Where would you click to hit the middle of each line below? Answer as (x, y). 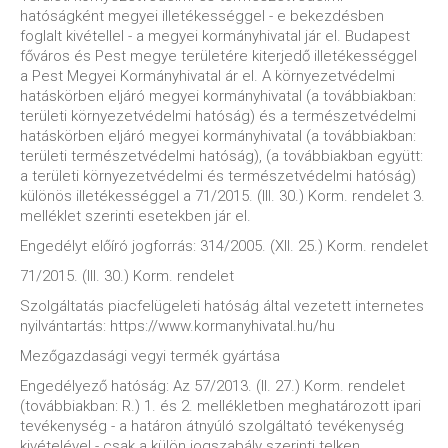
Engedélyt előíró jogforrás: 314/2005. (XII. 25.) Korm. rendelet (224, 246)
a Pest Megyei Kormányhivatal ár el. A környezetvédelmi (207, 76)
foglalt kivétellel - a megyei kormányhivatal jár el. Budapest (215, 36)
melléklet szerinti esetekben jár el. (135, 216)
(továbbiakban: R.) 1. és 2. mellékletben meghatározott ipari (220, 406)
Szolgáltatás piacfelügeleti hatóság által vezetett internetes (222, 306)
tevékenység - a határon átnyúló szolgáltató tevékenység (212, 426)
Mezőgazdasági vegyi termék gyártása (150, 356)
